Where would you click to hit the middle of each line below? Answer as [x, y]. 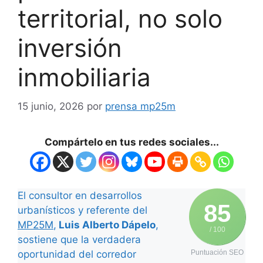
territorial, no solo [120, 19]
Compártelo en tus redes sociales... [131, 142]
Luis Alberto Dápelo [106, 225]
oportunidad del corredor [77, 254]
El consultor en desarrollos [80, 195]
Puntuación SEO [217, 252]
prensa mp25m [140, 106]
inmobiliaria [84, 77]
